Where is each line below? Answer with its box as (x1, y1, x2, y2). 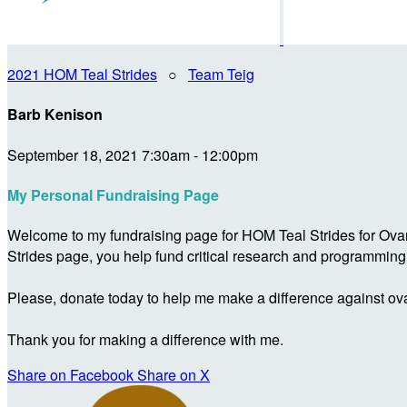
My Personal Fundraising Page (7, 184, 219, 205)
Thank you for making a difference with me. (7, 329, 283, 351)
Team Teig (188, 64, 254, 84)
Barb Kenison (7, 104, 103, 125)
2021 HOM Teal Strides (7, 64, 157, 84)
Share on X (137, 364, 210, 386)
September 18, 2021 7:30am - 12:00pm (7, 144, 258, 165)
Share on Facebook (7, 364, 134, 386)
